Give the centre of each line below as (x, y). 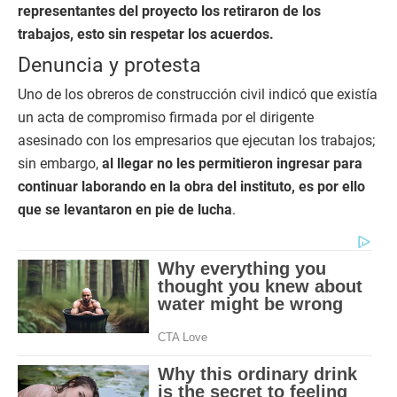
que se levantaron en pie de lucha (125, 210)
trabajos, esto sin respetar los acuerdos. (146, 34)
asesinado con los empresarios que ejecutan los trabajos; (196, 140)
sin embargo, (60, 163)
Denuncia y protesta (109, 65)
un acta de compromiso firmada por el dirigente (166, 117)
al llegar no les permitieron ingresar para (232, 163)
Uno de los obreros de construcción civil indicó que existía (198, 94)
